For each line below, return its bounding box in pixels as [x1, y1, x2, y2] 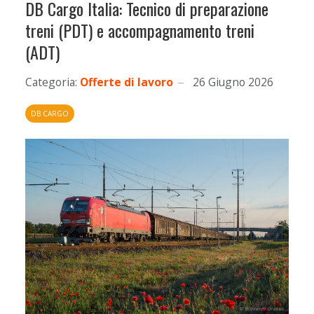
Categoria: [25, 74, 77, 90]
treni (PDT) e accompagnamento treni [25, 18, 254, 43]
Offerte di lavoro [80, 74, 173, 90]
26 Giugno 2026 [193, 74, 273, 90]
